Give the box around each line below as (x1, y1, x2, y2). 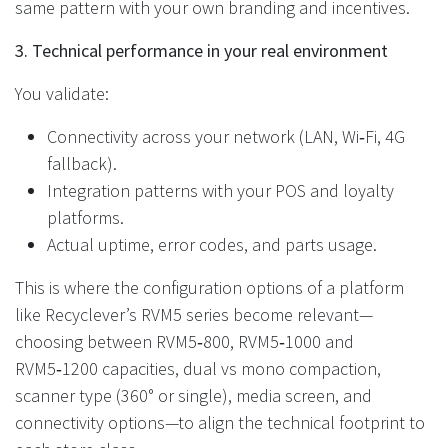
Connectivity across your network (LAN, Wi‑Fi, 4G (47, 124, 405, 148)
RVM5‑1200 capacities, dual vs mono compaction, (15, 356, 381, 380)
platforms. (47, 205, 124, 229)
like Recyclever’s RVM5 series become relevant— (15, 302, 373, 326)
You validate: (15, 81, 109, 105)
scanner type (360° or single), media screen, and (15, 383, 372, 407)
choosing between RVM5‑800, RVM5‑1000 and (15, 329, 354, 353)
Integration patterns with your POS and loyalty (47, 178, 394, 202)
